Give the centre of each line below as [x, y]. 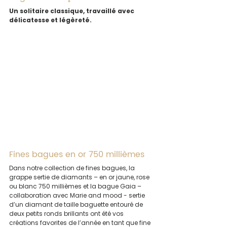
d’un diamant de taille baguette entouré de [77, 205]
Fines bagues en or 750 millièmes [77, 155]
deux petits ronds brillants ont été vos [67, 214]
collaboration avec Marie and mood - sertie [78, 196]
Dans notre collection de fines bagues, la [73, 168]
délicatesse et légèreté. [50, 20]
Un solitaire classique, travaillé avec [72, 11]
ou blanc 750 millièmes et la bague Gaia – [76, 186]
